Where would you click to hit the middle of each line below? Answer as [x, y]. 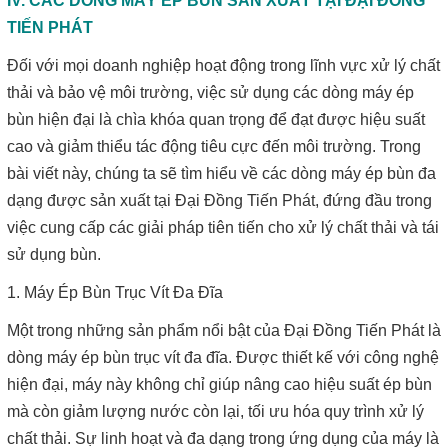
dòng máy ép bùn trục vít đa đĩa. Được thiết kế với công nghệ [223, 357]
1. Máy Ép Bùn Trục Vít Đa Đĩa [115, 292]
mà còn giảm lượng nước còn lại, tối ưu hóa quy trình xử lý [215, 411]
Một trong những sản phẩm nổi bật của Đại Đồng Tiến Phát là [224, 330]
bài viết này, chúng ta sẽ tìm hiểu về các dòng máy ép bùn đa [221, 173]
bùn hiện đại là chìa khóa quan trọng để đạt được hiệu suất [216, 119]
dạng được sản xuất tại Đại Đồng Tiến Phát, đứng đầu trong [219, 200]
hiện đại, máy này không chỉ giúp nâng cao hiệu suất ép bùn [219, 384]
